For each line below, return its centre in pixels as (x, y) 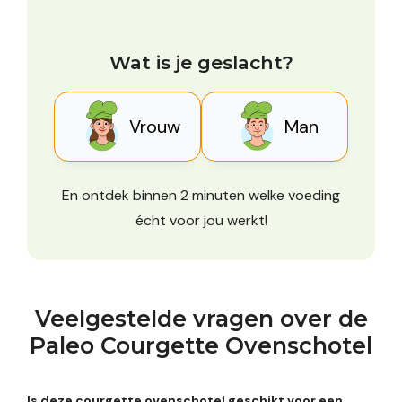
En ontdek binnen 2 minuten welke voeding (201, 195)
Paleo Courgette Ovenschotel (201, 345)
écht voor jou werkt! (201, 220)
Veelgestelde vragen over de (201, 318)
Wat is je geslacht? (201, 62)
